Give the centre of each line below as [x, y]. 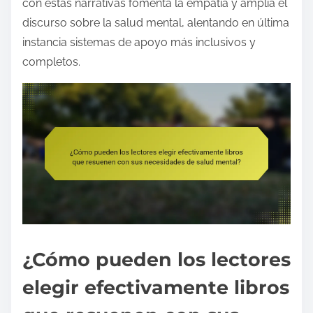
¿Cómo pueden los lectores [156, 259]
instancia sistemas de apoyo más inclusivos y [139, 43]
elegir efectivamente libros [156, 287]
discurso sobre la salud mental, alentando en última [156, 23]
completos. [51, 62]
